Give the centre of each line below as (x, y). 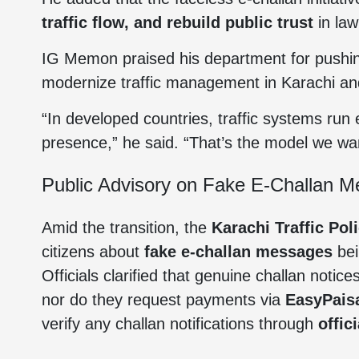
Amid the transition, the (127, 228)
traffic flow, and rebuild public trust (177, 22)
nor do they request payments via (163, 300)
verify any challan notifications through (180, 324)
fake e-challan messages (238, 252)
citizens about (93, 252)
